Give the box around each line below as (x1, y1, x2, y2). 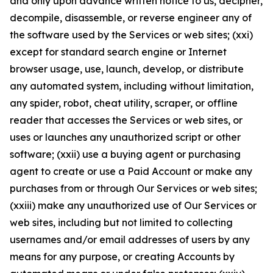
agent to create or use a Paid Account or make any (10, 165, 252, 177)
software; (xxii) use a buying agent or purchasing (10, 148, 241, 160)
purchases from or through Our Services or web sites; (10, 182, 257, 194)
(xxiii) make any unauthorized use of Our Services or (10, 199, 257, 211)
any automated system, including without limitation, (10, 80, 253, 92)
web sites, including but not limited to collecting (10, 216, 233, 229)
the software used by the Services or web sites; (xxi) (10, 29, 253, 41)
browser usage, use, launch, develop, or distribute (10, 63, 244, 75)
